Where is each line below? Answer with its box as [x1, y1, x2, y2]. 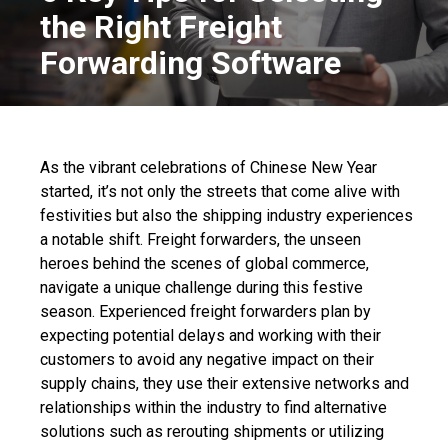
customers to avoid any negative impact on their [40, 349, 374, 369]
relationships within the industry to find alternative [40, 397, 387, 417]
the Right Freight [40, 7, 282, 46]
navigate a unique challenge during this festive [40, 277, 363, 297]
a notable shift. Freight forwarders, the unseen [40, 229, 361, 249]
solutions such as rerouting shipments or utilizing [40, 421, 384, 441]
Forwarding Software [40, 43, 341, 82]
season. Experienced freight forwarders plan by [40, 301, 371, 321]
